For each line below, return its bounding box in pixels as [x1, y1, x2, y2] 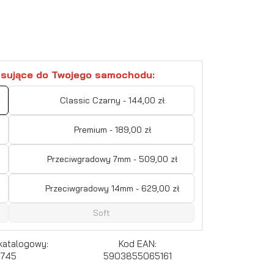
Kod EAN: [119, 237, 157, 250]
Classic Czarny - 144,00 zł [60, 94, 165, 106]
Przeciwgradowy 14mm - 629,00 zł [45, 182, 180, 194]
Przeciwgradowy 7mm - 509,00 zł [47, 153, 178, 165]
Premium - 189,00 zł [73, 124, 151, 135]
